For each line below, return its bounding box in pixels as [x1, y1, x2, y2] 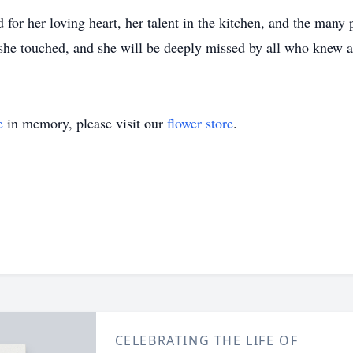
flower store [167, 113, 233, 132]
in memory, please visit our [3, 113, 167, 132]
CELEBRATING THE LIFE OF [114, 332, 299, 349]
